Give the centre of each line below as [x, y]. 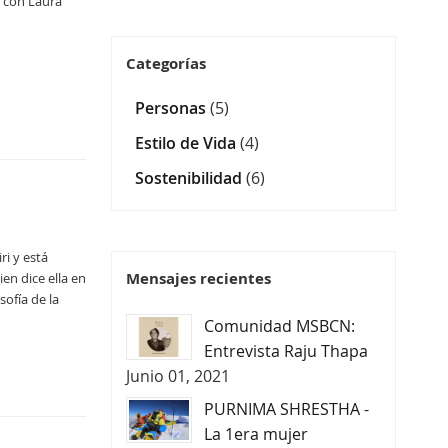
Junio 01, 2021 [177, 375]
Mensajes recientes [198, 278]
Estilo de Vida [187, 142]
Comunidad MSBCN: [279, 325]
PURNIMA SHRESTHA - [286, 408]
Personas [172, 107]
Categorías [165, 63]
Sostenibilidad [190, 177]
